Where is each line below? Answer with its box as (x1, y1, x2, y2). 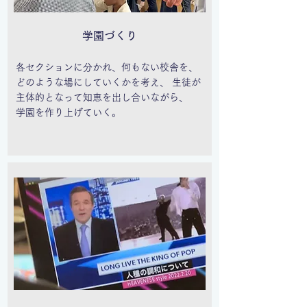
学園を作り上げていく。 (16, 108, 121, 117)
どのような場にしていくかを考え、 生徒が (16, 77, 201, 87)
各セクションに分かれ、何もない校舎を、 (16, 62, 198, 72)
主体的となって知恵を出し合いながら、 (16, 93, 188, 102)
